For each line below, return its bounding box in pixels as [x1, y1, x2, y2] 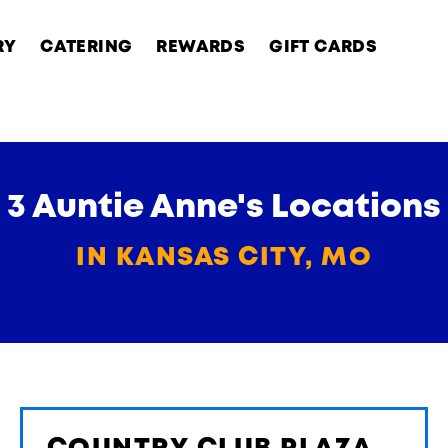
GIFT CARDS [269, 40, 378, 55]
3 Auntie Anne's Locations [7, 193, 441, 223]
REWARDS [156, 40, 246, 55]
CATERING [40, 40, 133, 55]
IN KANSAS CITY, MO [76, 246, 372, 270]
